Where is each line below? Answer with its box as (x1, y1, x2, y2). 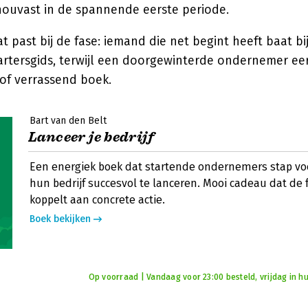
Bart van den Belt (30, 115, 107, 126)
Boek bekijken (30, 213, 91, 225)
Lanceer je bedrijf (28, 129, 155, 146)
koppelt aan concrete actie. (30, 193, 165, 206)
